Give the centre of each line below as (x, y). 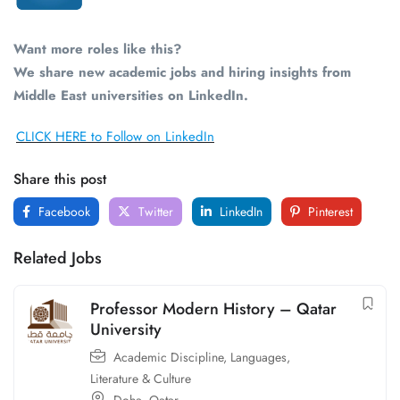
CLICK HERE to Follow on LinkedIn (115, 137)
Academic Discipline (168, 358)
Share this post (60, 179)
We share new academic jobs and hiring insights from (182, 73)
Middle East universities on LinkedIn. (131, 96)
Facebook (62, 212)
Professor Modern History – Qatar (213, 309)
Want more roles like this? (97, 50)
